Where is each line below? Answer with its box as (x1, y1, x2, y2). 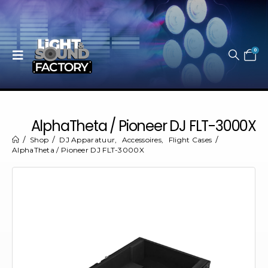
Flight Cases (168, 135, 212, 144)
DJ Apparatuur (59, 135, 115, 144)
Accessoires (121, 135, 162, 144)
